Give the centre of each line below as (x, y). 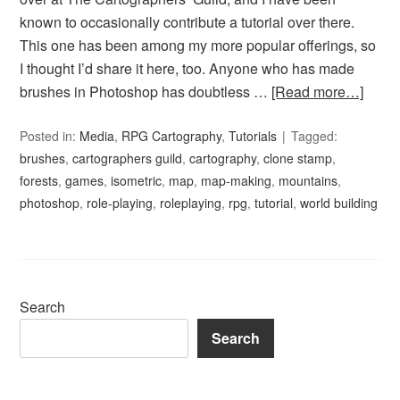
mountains (308, 181)
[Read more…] (318, 92)
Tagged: (315, 136)
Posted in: (50, 136)
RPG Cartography (172, 136)
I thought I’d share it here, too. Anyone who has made (187, 69)
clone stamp (298, 158)
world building (339, 203)
